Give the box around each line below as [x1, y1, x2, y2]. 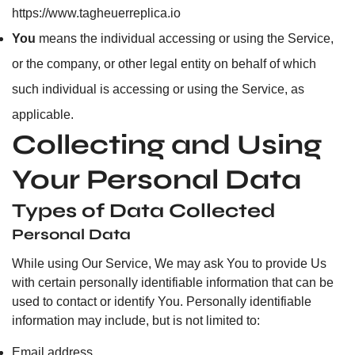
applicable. [12, 108, 74, 121]
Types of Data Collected [12, 199, 276, 223]
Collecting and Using [12, 128, 322, 162]
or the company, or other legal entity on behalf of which [12, 57, 316, 71]
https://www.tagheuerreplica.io [12, 6, 181, 20]
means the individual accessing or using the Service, [36, 32, 334, 45]
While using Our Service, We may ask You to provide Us [12, 257, 326, 270]
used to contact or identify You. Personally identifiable [12, 295, 311, 308]
